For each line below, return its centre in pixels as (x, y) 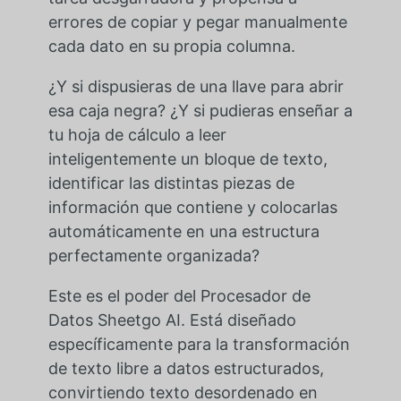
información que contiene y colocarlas (192, 208)
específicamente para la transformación (199, 345)
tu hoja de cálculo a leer (137, 135)
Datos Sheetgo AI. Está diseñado (172, 320)
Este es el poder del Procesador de (179, 296)
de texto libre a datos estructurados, (186, 369)
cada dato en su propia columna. (171, 47)
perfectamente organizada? (154, 256)
